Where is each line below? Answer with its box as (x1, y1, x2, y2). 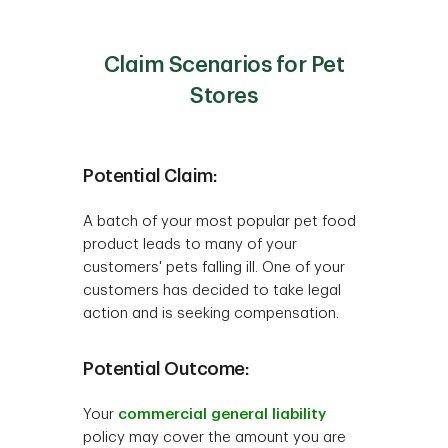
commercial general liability (118, 407, 327, 423)
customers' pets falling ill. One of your (83, 260, 346, 276)
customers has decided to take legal (83, 283, 342, 299)
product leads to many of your (83, 237, 298, 253)
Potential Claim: (83, 167, 218, 186)
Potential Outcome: (83, 360, 250, 379)
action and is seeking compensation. (83, 306, 340, 322)
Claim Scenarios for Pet (103, 54, 345, 77)
